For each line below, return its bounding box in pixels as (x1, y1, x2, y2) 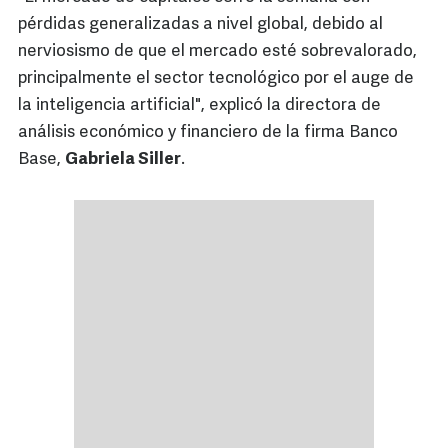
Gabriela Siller (65, 151, 181, 169)
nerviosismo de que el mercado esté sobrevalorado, (18, 43, 417, 61)
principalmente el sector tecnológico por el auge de (18, 70, 414, 88)
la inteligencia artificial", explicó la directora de (18, 97, 381, 115)
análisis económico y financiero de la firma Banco (18, 124, 398, 142)
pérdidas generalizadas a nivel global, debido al (18, 16, 383, 34)
